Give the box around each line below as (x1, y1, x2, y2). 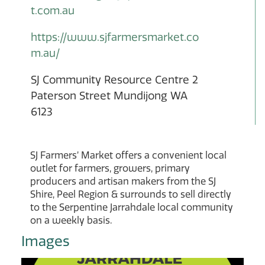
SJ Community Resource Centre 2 (31, 73, 198, 87)
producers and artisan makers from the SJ (30, 175, 216, 188)
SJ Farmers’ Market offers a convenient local (30, 149, 227, 161)
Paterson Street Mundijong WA (31, 89, 187, 103)
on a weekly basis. (30, 214, 112, 227)
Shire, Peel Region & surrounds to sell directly (30, 188, 231, 201)
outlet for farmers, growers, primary (30, 162, 190, 174)
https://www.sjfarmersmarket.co (31, 30, 199, 44)
